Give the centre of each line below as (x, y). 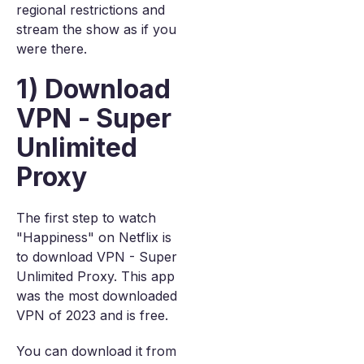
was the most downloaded (97, 296)
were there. (52, 49)
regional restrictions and (91, 10)
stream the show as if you (96, 29)
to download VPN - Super (97, 257)
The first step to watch (86, 218)
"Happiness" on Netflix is (94, 237)
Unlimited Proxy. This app (95, 276)
